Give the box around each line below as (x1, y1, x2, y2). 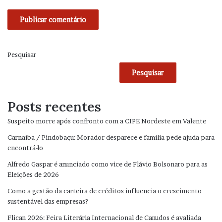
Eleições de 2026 (7, 170, 59, 178)
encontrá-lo (7, 143, 43, 152)
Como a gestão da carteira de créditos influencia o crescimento (7, 186, 202, 195)
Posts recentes (7, 98, 101, 115)
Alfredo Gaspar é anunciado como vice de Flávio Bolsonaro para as (7, 160, 208, 168)
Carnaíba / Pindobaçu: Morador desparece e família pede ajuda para (7, 133, 215, 141)
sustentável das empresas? (7, 197, 88, 205)
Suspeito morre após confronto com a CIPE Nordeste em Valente (7, 116, 206, 125)
